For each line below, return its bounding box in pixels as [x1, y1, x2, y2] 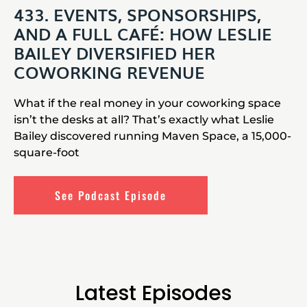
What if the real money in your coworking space [14, 97, 281, 110]
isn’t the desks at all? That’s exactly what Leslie [14, 113, 274, 127]
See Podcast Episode [55, 187, 167, 204]
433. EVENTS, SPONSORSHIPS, [14, 2, 261, 27]
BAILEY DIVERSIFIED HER [14, 40, 215, 65]
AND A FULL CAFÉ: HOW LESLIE [14, 21, 272, 46]
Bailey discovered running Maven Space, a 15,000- [14, 130, 291, 143]
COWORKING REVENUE [14, 60, 205, 84]
